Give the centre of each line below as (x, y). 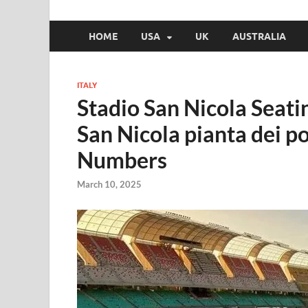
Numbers (122, 160)
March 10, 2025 (109, 185)
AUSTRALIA (259, 36)
